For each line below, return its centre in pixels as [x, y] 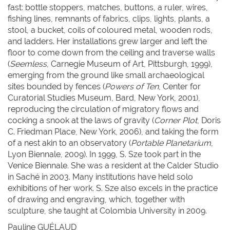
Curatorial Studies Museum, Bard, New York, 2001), [104, 98]
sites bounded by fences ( [56, 86]
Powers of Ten [132, 86]
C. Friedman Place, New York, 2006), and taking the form [113, 131]
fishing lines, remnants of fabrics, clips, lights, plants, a [109, 18]
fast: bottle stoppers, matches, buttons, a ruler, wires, [108, 7]
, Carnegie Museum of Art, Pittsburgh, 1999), [130, 64]
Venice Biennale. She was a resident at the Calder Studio [113, 165]
